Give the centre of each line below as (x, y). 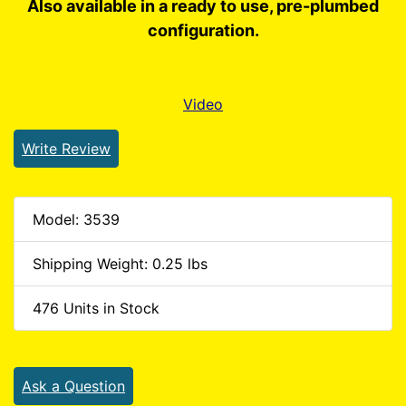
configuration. (203, 30)
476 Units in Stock (96, 308)
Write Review (66, 148)
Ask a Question (73, 386)
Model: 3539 (76, 219)
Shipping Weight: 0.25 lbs (120, 263)
